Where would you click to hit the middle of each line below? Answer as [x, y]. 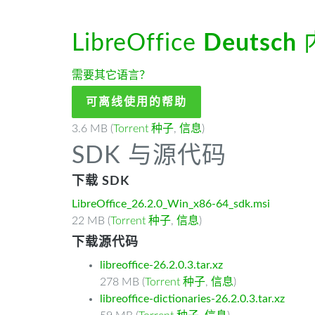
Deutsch [250, 44]
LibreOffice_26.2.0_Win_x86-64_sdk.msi [171, 204]
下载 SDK [101, 181]
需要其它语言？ [111, 75]
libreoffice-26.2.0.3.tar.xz [161, 265]
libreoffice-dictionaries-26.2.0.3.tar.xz [192, 299]
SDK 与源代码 [149, 156]
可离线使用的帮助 [136, 102]
